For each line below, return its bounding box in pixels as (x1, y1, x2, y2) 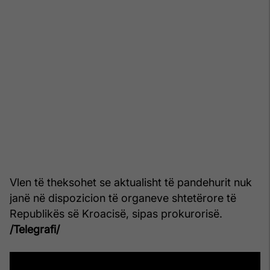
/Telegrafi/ (10, 222, 60, 236)
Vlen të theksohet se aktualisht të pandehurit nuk (10, 175, 252, 189)
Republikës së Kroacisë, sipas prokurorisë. (10, 207, 222, 220)
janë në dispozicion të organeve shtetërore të (10, 191, 236, 204)
